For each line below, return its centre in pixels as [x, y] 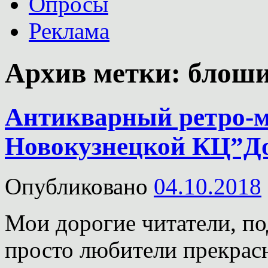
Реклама [69, 31]
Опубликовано [76, 186]
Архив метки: [96, 73]
